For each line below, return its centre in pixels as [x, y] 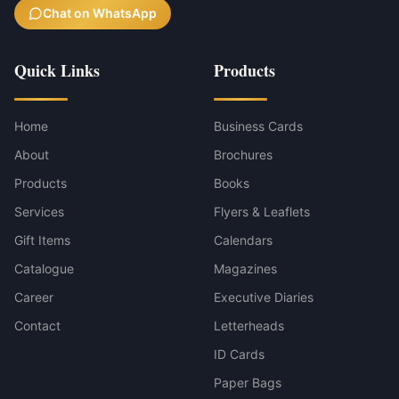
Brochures [243, 155]
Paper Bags [248, 383]
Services [39, 212]
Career [34, 297]
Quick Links [57, 70]
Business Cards [258, 126]
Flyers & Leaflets [262, 212]
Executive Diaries [264, 297]
